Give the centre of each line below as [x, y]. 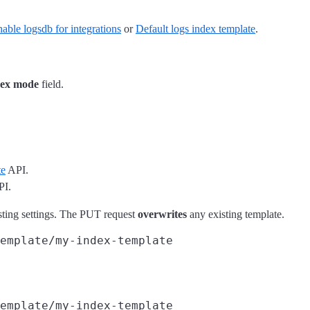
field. [51, 84]
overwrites [162, 214]
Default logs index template [195, 28]
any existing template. [236, 214]
